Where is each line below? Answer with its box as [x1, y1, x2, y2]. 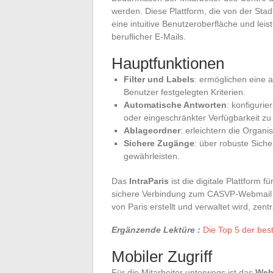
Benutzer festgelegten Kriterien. [124, 87, 246, 97]
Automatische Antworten [124, 99, 227, 110]
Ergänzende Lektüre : [112, 224, 200, 235]
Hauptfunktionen [112, 54, 224, 73]
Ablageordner [124, 125, 180, 135]
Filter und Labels [124, 74, 194, 84]
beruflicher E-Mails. [112, 31, 186, 41]
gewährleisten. [124, 151, 180, 161]
